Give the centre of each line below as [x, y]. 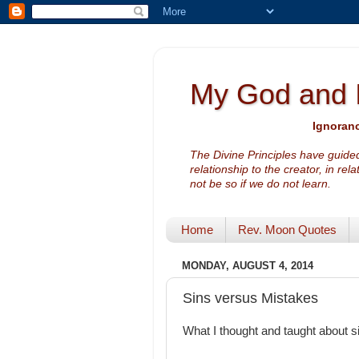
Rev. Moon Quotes [287, 230]
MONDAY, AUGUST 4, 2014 [248, 266]
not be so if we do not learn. [260, 184]
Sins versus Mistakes [250, 298]
